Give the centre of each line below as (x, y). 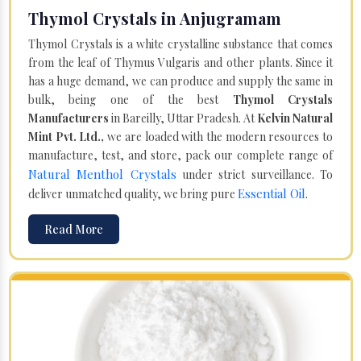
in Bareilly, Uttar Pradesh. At (183, 118)
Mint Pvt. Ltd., (66, 136)
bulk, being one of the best (131, 99)
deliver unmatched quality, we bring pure (133, 193)
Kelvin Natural (295, 118)
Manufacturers (68, 118)
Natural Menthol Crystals (102, 174)
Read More (74, 229)
